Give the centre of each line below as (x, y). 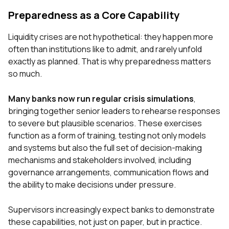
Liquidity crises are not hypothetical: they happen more (111, 37)
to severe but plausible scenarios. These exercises (105, 123)
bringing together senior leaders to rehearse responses (114, 111)
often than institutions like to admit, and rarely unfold (105, 49)
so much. (25, 74)
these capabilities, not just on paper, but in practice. (105, 222)
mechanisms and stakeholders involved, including (100, 160)
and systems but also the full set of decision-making (105, 148)
